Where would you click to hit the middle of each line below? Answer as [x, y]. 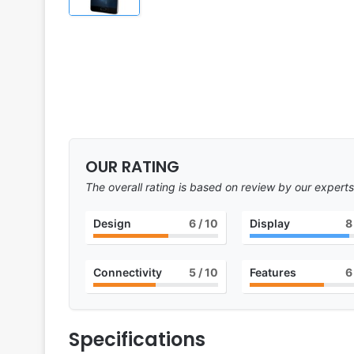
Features [273, 273]
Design [112, 224]
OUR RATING [132, 167]
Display [269, 224]
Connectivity [128, 273]
